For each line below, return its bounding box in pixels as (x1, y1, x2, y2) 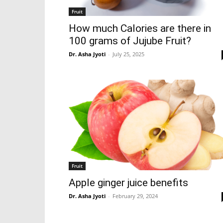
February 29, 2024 (112, 192, 158, 200)
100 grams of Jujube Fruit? (69, 35, 191, 47)
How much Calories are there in (69, 22, 211, 35)
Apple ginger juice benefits (69, 177, 188, 189)
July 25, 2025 (112, 50, 144, 58)
